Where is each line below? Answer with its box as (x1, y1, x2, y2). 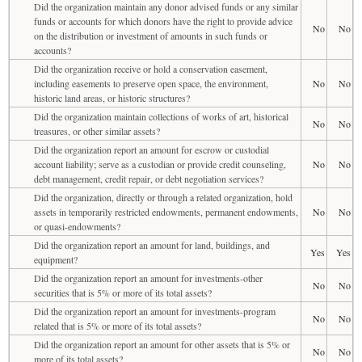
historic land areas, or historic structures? (34, 90, 190, 104)
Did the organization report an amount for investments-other (34, 271, 263, 284)
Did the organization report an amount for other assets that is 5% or (34, 337, 290, 351)
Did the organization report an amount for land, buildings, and (34, 238, 270, 251)
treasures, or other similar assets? (34, 124, 160, 137)
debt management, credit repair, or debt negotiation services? (34, 171, 263, 185)
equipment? (34, 252, 78, 266)
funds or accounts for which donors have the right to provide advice (34, 14, 293, 27)
